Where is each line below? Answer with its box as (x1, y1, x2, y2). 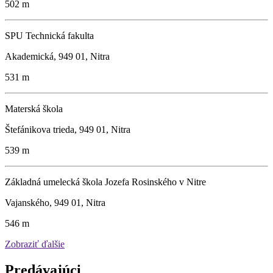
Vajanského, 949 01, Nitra (5, 197, 105, 208)
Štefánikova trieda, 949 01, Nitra (5, 124, 130, 135)
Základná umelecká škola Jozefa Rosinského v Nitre (5, 176, 206, 187)
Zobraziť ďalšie (5, 238, 65, 249)
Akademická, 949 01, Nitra (5, 51, 110, 62)
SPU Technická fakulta (5, 30, 94, 41)
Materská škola (5, 103, 63, 114)
